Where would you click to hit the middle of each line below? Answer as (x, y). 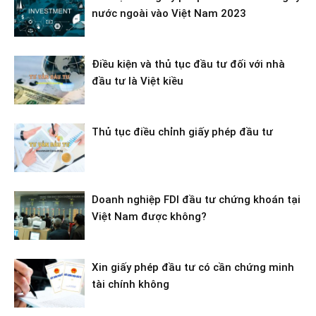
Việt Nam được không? (149, 216)
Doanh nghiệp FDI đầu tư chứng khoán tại (196, 199)
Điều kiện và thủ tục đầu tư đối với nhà (188, 64)
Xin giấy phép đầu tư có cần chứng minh (193, 267)
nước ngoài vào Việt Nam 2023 (169, 13)
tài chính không (130, 284)
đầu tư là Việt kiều (138, 81)
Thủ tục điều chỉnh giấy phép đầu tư (182, 132)
